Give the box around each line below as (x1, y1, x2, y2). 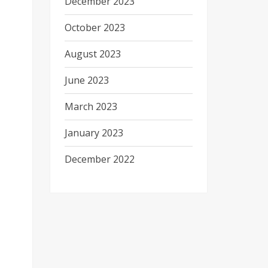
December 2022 (64, 153, 135, 166)
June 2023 (64, 74, 109, 87)
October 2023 (64, 21, 125, 34)
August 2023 (64, 47, 121, 60)
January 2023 (64, 126, 123, 139)
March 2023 (64, 100, 117, 113)
